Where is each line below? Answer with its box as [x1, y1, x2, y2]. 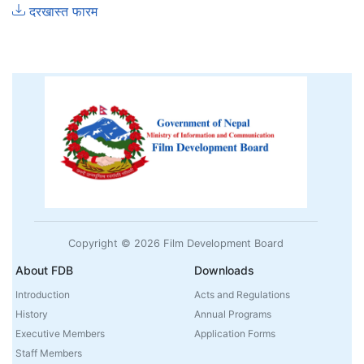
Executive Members [15, 327, 106, 340]
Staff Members [15, 347, 83, 360]
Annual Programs [194, 308, 271, 321]
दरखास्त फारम [25, 2, 97, 19]
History [15, 308, 49, 321]
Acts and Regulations [194, 288, 290, 301]
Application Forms [194, 327, 275, 340]
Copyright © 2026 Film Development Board [68, 237, 284, 250]
